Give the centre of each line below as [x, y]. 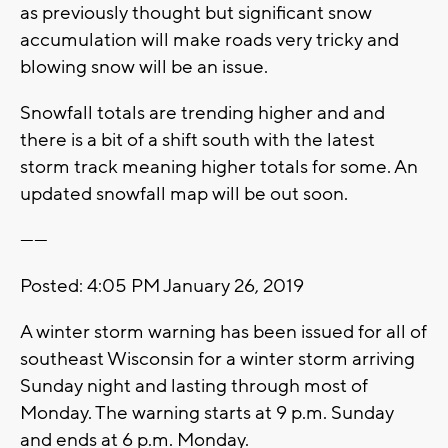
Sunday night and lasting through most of [194, 386]
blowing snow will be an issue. [144, 67]
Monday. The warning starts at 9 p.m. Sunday [207, 413]
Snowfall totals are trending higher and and [202, 113]
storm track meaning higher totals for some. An [219, 167]
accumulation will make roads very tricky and [209, 40]
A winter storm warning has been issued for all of [223, 332]
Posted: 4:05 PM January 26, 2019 [162, 286]
